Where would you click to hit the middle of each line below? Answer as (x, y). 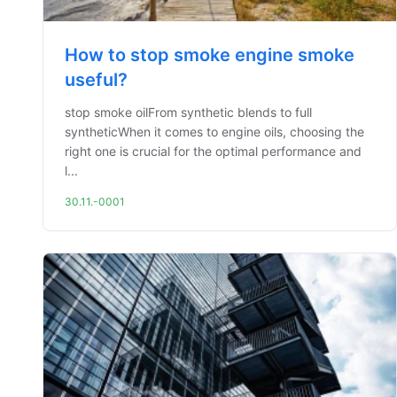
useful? (96, 80)
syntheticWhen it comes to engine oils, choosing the (214, 132)
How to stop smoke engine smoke (210, 55)
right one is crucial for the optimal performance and (213, 151)
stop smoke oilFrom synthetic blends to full (188, 112)
